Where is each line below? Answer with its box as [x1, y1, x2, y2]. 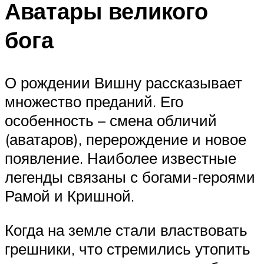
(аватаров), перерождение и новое [5, 130, 246, 149]
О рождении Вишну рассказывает [5, 73, 242, 93]
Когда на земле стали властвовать [5, 220, 247, 239]
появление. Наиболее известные [5, 148, 236, 168]
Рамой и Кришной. [5, 186, 138, 206]
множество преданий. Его [5, 92, 183, 111]
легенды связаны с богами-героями [5, 167, 255, 187]
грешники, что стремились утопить [5, 239, 250, 258]
